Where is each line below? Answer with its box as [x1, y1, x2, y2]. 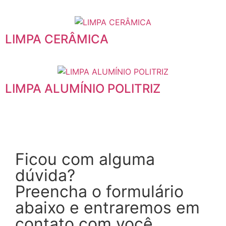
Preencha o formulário [15, 181, 184, 201]
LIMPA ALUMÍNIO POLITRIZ [5, 81, 160, 96]
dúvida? [15, 165, 75, 185]
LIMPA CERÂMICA [5, 32, 108, 47]
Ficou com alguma [15, 149, 155, 169]
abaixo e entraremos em [15, 197, 200, 217]
